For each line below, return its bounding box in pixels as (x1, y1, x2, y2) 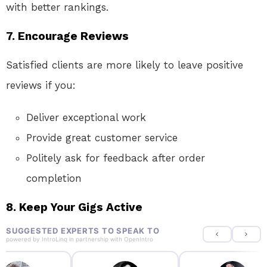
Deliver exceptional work (26, 111, 146, 123)
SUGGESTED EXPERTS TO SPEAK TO (6, 225, 160, 235)
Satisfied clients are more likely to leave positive (6, 58, 243, 71)
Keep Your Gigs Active (19, 200, 142, 214)
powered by (6, 235, 42, 243)
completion (26, 172, 82, 184)
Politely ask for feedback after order (26, 151, 205, 164)
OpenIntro (124, 235, 153, 243)
